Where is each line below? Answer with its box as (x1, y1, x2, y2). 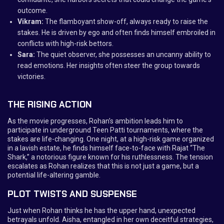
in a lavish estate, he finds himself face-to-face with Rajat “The (7, 144, 205, 152)
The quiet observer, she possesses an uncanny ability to (35, 50, 211, 58)
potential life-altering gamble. (7, 171, 100, 179)
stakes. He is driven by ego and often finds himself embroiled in (17, 28, 215, 36)
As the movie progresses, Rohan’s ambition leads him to (7, 117, 183, 125)
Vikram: (17, 17, 43, 25)
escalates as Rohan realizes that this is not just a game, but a (7, 162, 199, 170)
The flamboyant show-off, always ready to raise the (43, 17, 208, 25)
